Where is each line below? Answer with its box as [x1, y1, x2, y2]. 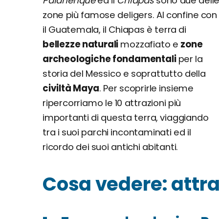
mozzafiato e [118, 38, 180, 50]
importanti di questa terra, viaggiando [43, 111, 209, 124]
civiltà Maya [43, 82, 100, 94]
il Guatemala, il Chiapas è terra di [43, 23, 186, 36]
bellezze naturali [43, 38, 119, 50]
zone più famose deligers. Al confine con [43, 9, 217, 21]
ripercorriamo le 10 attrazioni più [43, 97, 181, 109]
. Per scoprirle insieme [99, 82, 194, 94]
